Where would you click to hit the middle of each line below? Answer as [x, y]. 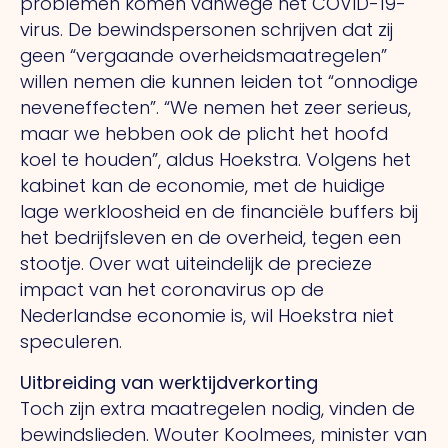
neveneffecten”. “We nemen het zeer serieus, [215, 108]
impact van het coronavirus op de [172, 290]
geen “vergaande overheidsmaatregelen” [203, 56]
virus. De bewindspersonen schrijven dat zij [206, 30]
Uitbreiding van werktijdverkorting [169, 382]
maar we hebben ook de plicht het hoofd [204, 134]
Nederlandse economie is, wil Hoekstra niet [207, 316]
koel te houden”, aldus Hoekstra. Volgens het [215, 160]
